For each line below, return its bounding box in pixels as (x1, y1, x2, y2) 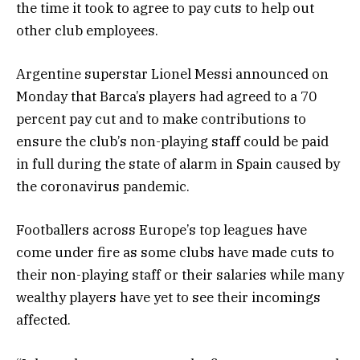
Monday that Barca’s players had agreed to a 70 (16, 88, 317, 106)
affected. (16, 311, 71, 329)
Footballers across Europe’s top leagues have (16, 221, 307, 239)
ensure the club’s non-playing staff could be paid (16, 133, 329, 151)
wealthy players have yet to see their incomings (16, 288, 321, 307)
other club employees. (16, 22, 158, 40)
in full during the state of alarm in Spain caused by (16, 155, 340, 174)
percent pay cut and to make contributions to (16, 110, 306, 129)
